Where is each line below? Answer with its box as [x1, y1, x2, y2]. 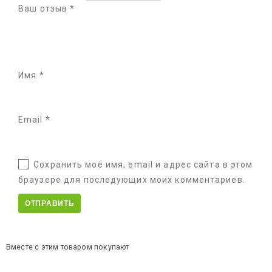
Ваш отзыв [18, 3, 70, 13]
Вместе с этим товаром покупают [6, 242, 129, 251]
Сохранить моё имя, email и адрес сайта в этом [33, 159, 253, 169]
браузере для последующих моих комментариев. [18, 174, 245, 185]
